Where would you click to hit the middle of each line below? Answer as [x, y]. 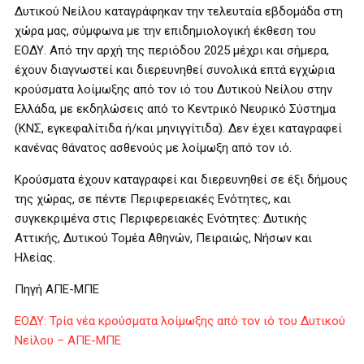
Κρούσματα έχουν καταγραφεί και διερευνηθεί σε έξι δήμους [181, 180]
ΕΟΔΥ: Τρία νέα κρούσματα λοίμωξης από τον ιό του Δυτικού [180, 321]
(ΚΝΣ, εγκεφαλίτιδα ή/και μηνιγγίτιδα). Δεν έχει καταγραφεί [178, 128]
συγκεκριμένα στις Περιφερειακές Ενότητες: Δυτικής [161, 219]
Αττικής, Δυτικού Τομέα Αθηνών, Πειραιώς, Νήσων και [163, 238]
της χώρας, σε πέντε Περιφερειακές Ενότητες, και [153, 199]
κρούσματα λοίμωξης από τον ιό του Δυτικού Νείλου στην [173, 89]
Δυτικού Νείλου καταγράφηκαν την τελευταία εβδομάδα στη [179, 11]
